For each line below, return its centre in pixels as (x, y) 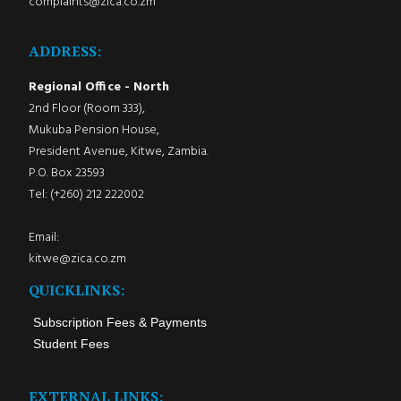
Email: (43, 238)
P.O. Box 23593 (66, 174)
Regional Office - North (98, 88)
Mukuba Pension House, (94, 131)
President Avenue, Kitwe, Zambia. (118, 152)
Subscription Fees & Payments (119, 323)
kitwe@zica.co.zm (77, 260)
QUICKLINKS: (76, 290)
